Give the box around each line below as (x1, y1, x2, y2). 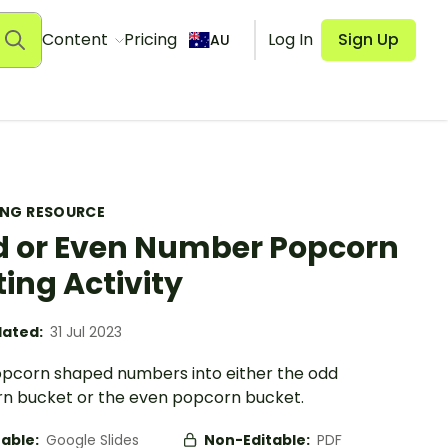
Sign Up (338, 28, 399, 51)
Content (41, 28, 112, 51)
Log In (268, 28, 313, 51)
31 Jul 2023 (50, 322, 122, 342)
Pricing (123, 28, 177, 51)
